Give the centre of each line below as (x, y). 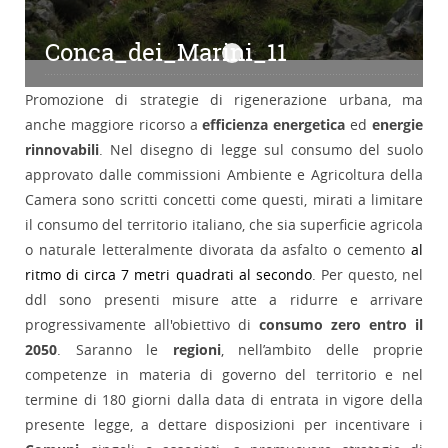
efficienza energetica (274, 125)
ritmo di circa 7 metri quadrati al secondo (168, 275)
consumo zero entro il (341, 325)
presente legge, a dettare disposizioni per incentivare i (224, 425)
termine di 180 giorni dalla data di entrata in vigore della (224, 400)
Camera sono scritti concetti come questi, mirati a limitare (224, 200)
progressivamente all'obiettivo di (142, 325)
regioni (196, 350)
